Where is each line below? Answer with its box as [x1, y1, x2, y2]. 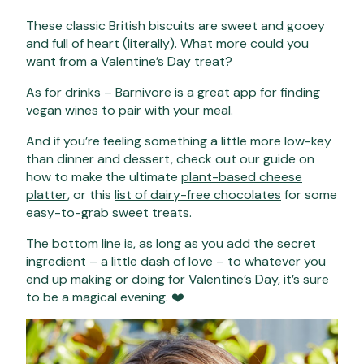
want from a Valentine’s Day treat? [26, 52, 232, 70]
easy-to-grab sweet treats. [26, 203, 195, 221]
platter [26, 185, 67, 203]
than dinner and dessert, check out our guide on [26, 149, 314, 167]
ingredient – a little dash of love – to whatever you [26, 252, 326, 270]
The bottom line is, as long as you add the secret [26, 234, 316, 252]
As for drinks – [26, 83, 115, 101]
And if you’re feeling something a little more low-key [26, 132, 331, 149]
